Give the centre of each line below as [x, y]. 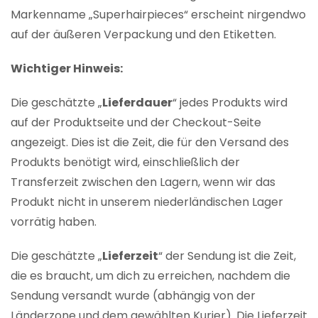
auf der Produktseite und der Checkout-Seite [136, 123]
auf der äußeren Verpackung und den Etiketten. [143, 35]
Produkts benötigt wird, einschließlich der [125, 163]
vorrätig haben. [54, 222]
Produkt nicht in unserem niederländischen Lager [147, 202]
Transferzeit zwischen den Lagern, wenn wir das [143, 182]
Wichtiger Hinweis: [67, 69]
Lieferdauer [137, 103]
